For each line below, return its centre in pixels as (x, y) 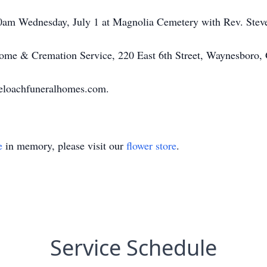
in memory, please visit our (64, 145)
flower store (151, 145)
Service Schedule (133, 248)
